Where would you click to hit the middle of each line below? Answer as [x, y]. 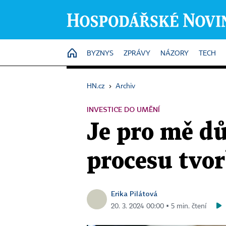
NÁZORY [175, 53]
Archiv [125, 86]
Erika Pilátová [134, 193]
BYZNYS [100, 53]
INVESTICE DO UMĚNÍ [123, 109]
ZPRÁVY [137, 53]
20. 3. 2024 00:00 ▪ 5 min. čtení [159, 206]
